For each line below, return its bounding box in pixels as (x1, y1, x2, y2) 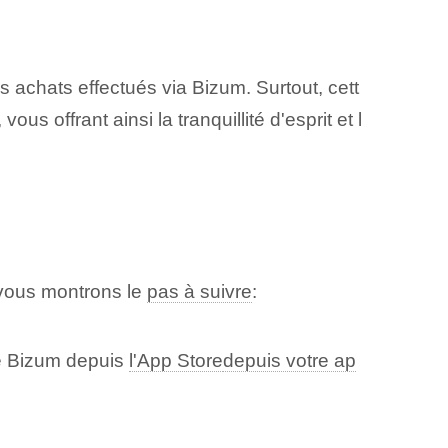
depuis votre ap (222, 350, 356, 372)
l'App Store (128, 350, 223, 372)
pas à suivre (146, 281, 252, 303)
